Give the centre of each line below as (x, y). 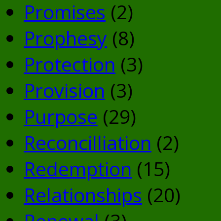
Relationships (83, 194)
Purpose (61, 116)
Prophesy (65, 37)
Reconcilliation (88, 142)
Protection (70, 64)
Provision (64, 90)
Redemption (78, 168)
